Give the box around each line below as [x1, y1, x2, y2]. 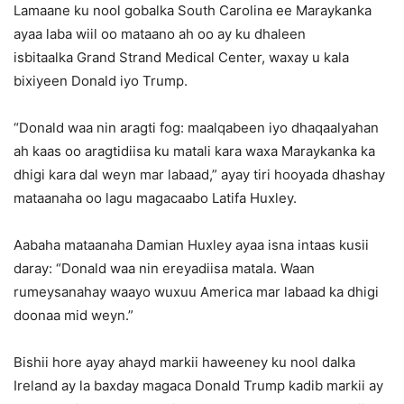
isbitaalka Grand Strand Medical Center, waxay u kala [14, 49, 349, 67]
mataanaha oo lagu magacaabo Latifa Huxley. [14, 189, 297, 207]
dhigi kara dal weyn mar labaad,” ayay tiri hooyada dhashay [14, 166, 385, 184]
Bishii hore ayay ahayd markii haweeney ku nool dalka [14, 353, 355, 372]
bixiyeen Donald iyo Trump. [14, 72, 188, 90]
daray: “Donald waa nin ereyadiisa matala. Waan [14, 260, 315, 278]
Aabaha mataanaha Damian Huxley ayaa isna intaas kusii [14, 236, 369, 254]
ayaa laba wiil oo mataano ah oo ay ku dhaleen [14, 25, 306, 43]
